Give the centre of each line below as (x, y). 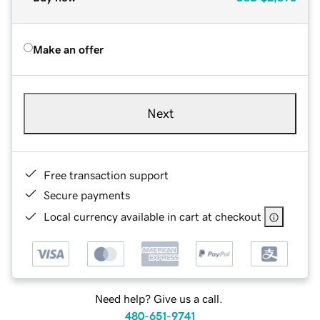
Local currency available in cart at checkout (152, 216)
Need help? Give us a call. (159, 299)
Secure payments (87, 195)
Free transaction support (106, 175)
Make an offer (68, 49)
